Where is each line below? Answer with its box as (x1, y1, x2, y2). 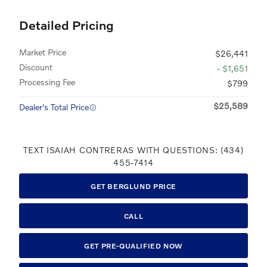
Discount (19, 62, 52, 73)
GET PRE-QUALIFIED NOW (84, 241, 183, 250)
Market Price (19, 47, 66, 58)
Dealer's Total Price (19, 102, 89, 113)
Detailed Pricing (19, 17, 114, 33)
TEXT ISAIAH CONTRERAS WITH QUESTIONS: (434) (23, 145, 244, 156)
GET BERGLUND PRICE (90, 181, 176, 191)
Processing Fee (19, 77, 75, 88)
